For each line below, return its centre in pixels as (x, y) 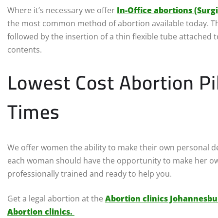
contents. (25, 50)
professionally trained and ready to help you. (90, 174)
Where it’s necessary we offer (62, 10)
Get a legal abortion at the (56, 199)
